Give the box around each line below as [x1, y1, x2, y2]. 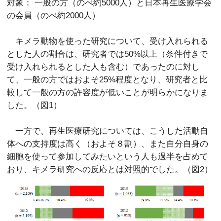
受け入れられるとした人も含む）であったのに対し [7, 62, 200, 72]
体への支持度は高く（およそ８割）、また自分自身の [7, 139, 209, 148]
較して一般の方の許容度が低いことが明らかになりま [7, 88, 209, 97]
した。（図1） [7, 101, 62, 110]
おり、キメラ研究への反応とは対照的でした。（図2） [7, 165, 213, 174]
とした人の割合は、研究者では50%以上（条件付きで [7, 49, 208, 59]
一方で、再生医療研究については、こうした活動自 [7, 126, 209, 136]
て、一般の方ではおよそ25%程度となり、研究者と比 [7, 75, 208, 84]
